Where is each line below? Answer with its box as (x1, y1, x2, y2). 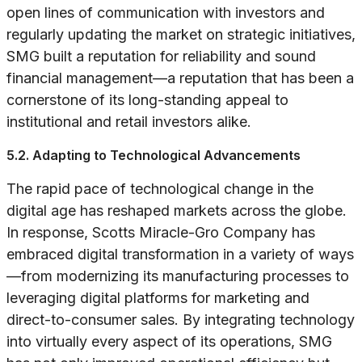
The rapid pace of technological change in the (6, 180, 314, 198)
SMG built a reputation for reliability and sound (6, 48, 316, 65)
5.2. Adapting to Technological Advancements (6, 147, 301, 164)
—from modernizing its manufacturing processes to (6, 267, 349, 285)
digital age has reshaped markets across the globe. (6, 202, 347, 220)
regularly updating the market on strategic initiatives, (6, 26, 356, 44)
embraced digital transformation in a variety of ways (6, 246, 354, 263)
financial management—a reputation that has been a (6, 69, 354, 87)
